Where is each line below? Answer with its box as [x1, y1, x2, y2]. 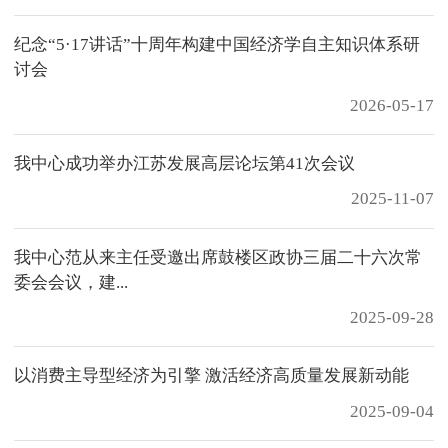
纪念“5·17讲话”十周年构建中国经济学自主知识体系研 [14, 35, 420, 55]
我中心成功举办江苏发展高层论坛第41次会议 [14, 153, 355, 173]
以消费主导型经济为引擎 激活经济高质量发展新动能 [14, 366, 409, 386]
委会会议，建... [14, 272, 128, 292]
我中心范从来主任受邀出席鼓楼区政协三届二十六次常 [14, 247, 422, 267]
